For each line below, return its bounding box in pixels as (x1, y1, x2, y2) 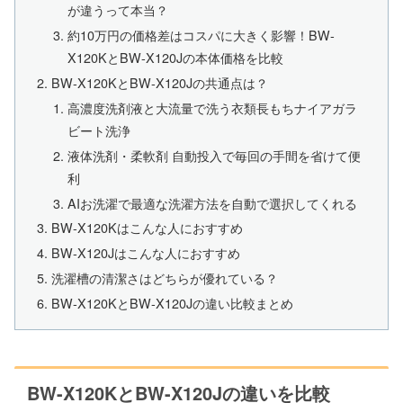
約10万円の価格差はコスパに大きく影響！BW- (67, 25, 335, 45)
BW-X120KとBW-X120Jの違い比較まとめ (51, 293, 294, 313)
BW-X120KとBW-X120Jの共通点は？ (51, 72, 269, 92)
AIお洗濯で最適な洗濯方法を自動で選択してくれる (67, 193, 357, 212)
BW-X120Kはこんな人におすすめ (51, 218, 244, 237)
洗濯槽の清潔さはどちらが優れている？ (51, 268, 279, 288)
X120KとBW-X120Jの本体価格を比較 (67, 48, 283, 67)
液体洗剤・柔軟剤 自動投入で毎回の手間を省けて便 (67, 145, 361, 165)
